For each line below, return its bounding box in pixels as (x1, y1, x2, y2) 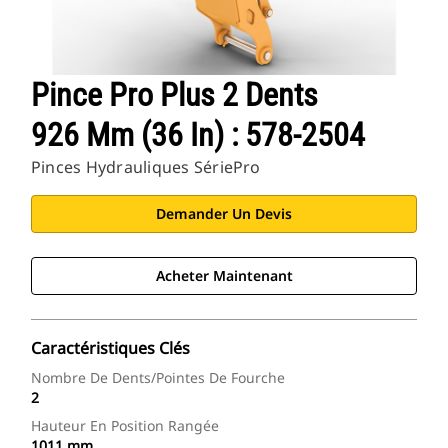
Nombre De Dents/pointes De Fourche (31, 368, 285, 388)
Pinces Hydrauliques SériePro (31, 156, 261, 179)
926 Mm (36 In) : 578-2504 (31, 116, 365, 155)
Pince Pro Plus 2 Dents (31, 76, 318, 115)
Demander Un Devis (156, 204, 292, 224)
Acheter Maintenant (155, 266, 293, 286)
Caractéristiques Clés (31, 337, 190, 360)
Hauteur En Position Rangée (31, 416, 219, 436)
